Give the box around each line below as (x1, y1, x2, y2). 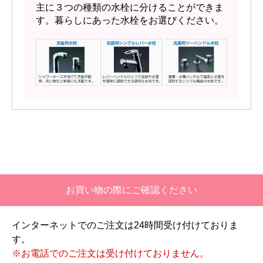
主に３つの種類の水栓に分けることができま (36, 2, 224, 13)
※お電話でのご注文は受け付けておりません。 (12, 248, 209, 259)
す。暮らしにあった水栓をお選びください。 (36, 15, 224, 26)
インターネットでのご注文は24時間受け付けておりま (12, 220, 238, 231)
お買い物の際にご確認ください (66, 185, 197, 195)
